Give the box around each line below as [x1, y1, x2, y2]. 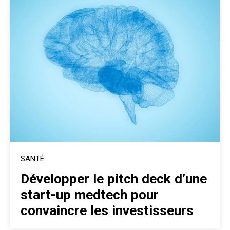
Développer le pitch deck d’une [21, 170, 207, 187]
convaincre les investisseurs [21, 202, 194, 219]
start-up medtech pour [21, 186, 159, 203]
